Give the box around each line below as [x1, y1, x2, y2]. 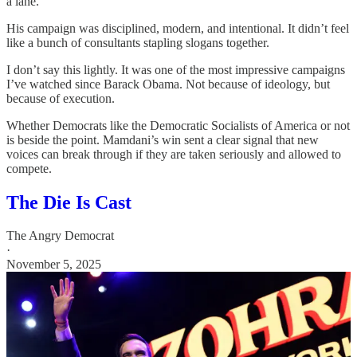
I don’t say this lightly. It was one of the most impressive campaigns [6, 62, 345, 76]
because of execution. [6, 91, 115, 105]
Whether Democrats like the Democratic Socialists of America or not [6, 118, 350, 132]
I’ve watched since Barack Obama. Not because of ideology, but [6, 76, 330, 91]
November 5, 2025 [6, 257, 101, 272]
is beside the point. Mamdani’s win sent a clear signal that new [6, 132, 319, 147]
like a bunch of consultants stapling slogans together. [6, 35, 269, 49]
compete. [6, 161, 52, 175]
